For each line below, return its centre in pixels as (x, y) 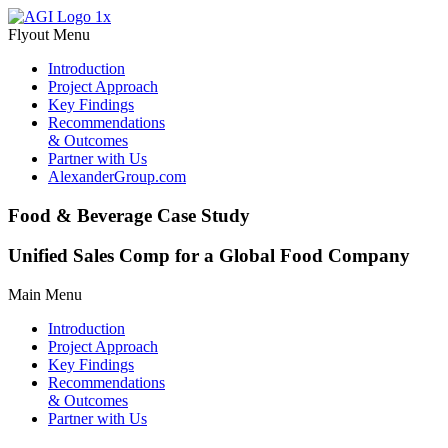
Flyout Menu (49, 34)
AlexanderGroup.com (117, 176)
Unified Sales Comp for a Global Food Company (209, 256)
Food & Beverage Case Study (129, 215)
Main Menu (45, 295)
